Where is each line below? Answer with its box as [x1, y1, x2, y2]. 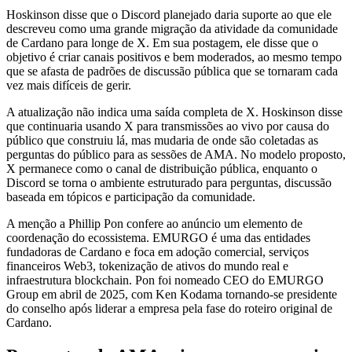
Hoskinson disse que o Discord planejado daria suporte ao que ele [6, 7, 332, 21]
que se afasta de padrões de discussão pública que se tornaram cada [6, 64, 338, 78]
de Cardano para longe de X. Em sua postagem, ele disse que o [6, 35, 318, 49]
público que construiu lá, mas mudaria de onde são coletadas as [6, 133, 318, 147]
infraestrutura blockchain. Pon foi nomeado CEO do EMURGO [6, 273, 324, 287]
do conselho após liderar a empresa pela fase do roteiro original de [6, 301, 332, 315]
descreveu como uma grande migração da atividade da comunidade [6, 21, 338, 35]
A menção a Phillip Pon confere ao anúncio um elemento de [6, 216, 302, 230]
